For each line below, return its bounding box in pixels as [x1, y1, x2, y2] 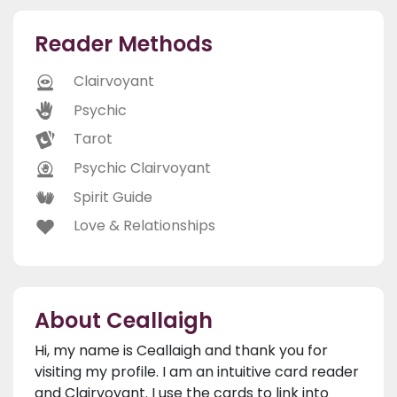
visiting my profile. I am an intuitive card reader [35, 361, 359, 382]
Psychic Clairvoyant [74, 158, 211, 179]
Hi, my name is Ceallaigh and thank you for [35, 339, 328, 361]
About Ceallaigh [35, 305, 213, 335]
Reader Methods [35, 29, 213, 59]
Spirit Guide [74, 186, 152, 207]
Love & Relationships [74, 215, 215, 237]
